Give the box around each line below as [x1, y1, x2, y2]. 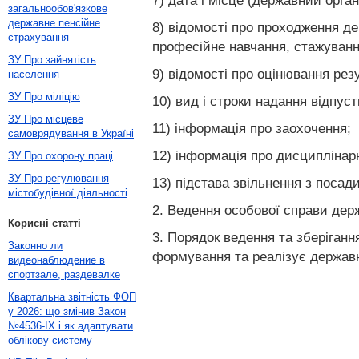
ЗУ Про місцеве [8, 113, 83, 125]
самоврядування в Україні [8, 127, 134, 139]
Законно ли [8, 240, 63, 252]
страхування [8, 31, 69, 43]
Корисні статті [8, 217, 81, 229]
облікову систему [8, 334, 92, 346]
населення [8, 68, 59, 80]
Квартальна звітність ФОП [8, 291, 136, 303]
